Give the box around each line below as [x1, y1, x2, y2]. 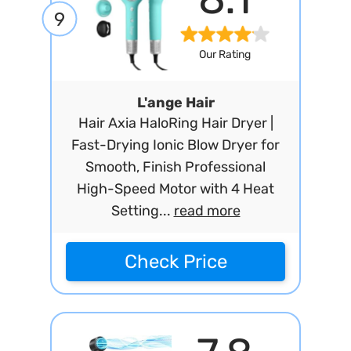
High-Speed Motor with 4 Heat [77, 180, 274, 197]
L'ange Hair [136, 94, 215, 111]
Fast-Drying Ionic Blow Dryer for [71, 136, 280, 154]
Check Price [124, 251, 227, 273]
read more [173, 202, 241, 219]
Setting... [110, 202, 174, 219]
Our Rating [198, 48, 251, 62]
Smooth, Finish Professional [85, 158, 266, 175]
